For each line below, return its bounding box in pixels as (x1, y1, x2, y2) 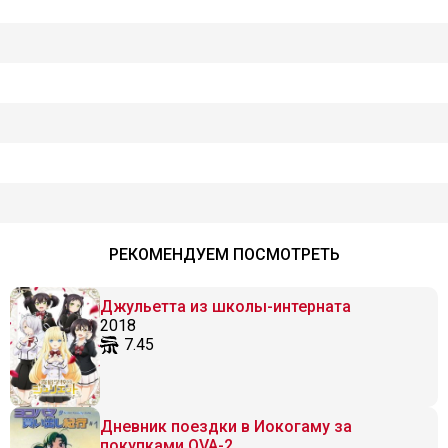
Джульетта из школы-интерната (100, 297, 351, 316)
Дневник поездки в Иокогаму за (100, 417, 352, 436)
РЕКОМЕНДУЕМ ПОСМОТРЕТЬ (108, 245, 340, 264)
